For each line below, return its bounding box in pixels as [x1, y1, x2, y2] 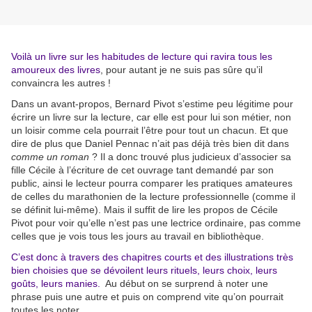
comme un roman [11, 151, 92, 163]
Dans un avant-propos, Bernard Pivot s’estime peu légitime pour [11, 98, 293, 110]
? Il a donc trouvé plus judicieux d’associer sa [92, 151, 291, 163]
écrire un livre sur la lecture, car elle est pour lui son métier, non [11, 111, 291, 123]
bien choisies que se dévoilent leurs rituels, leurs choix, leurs [11, 265, 277, 276]
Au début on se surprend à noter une [100, 278, 268, 290]
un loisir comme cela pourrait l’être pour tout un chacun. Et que [11, 125, 288, 136]
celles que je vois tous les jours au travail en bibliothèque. [11, 231, 264, 242]
